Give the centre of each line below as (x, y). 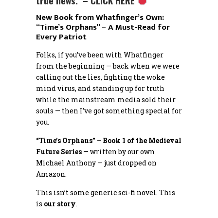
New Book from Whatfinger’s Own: (100, 18)
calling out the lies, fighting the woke (100, 77)
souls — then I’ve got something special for (109, 111)
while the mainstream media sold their (106, 100)
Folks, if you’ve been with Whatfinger (100, 55)
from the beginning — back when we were (108, 66)
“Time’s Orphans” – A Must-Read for (103, 27)
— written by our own (118, 152)
